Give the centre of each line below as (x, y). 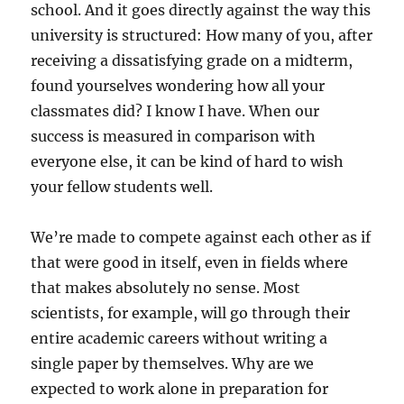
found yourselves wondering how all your (178, 86)
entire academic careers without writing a (179, 338)
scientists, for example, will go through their (191, 313)
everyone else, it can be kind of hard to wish (188, 161)
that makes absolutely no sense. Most (166, 288)
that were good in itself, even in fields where (190, 262)
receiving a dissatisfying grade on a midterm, (192, 60)
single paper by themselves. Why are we (173, 363)
